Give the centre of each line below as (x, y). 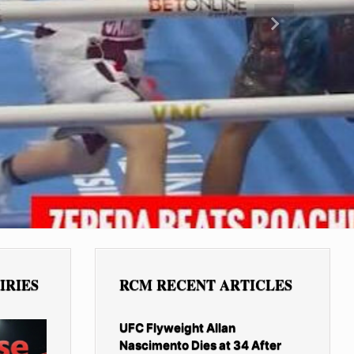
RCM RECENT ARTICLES (205, 285)
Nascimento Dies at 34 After (200, 345)
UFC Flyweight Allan (177, 327)
